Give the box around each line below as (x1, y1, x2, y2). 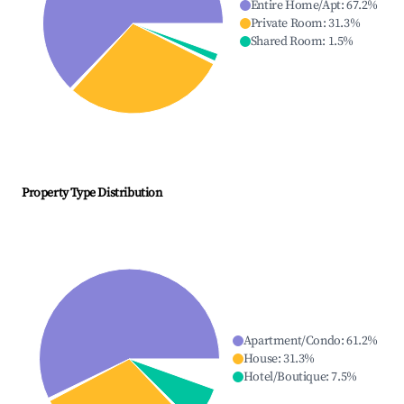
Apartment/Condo (243, 333, 341, 350)
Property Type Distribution (22, 185, 162, 202)
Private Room (250, 15, 323, 32)
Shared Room (250, 33, 323, 50)
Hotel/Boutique (243, 369, 326, 386)
